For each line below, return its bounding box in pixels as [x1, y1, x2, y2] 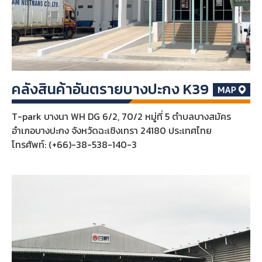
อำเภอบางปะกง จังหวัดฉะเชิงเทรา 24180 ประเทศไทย [11, 123, 212, 138]
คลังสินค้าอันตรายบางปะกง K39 [11, 78, 209, 101]
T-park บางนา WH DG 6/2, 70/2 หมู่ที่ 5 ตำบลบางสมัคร [11, 109, 231, 124]
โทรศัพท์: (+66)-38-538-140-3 [11, 137, 137, 152]
